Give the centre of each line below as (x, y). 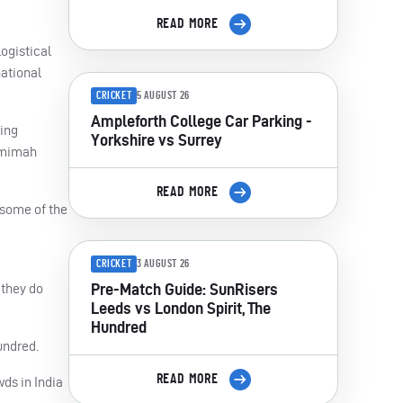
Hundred (119, 327)
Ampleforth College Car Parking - (201, 121)
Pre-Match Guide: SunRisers (184, 289)
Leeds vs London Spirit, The (181, 308)
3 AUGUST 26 (163, 264)
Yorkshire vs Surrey (157, 139)
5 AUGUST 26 (163, 96)
